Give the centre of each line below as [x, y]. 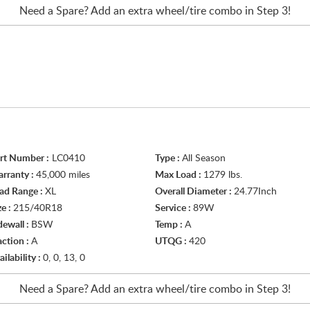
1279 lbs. [223, 175]
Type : [168, 158]
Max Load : [179, 175]
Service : [174, 208]
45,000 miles [63, 175]
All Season [204, 158]
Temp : [170, 225]
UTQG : [172, 241]
